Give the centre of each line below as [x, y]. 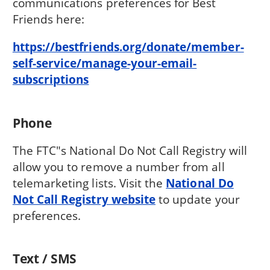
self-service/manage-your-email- [105, 63]
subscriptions [51, 80]
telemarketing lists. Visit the [89, 183]
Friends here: [49, 19]
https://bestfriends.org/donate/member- [128, 47]
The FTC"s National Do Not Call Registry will [130, 150]
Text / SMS [45, 259]
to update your [198, 199]
